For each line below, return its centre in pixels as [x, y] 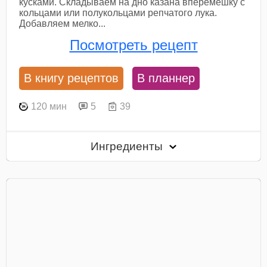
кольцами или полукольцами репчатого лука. [118, 13]
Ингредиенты [128, 147]
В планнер [166, 78]
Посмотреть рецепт [133, 45]
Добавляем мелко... [63, 23]
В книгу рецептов [72, 78]
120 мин [49, 106]
